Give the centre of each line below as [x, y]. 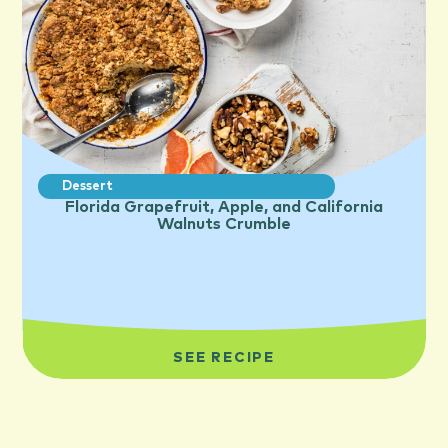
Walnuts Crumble [224, 223]
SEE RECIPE [224, 358]
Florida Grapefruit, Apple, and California [224, 206]
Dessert [88, 186]
